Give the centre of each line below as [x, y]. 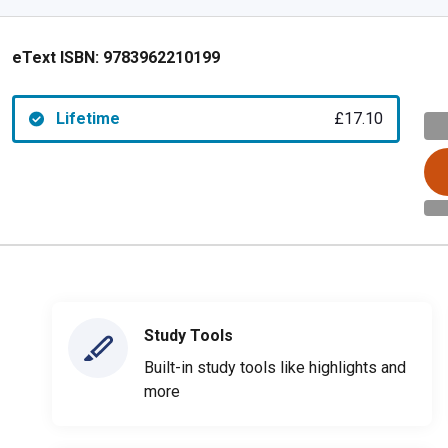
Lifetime [87, 118]
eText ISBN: [55, 57]
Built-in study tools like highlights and [275, 367]
